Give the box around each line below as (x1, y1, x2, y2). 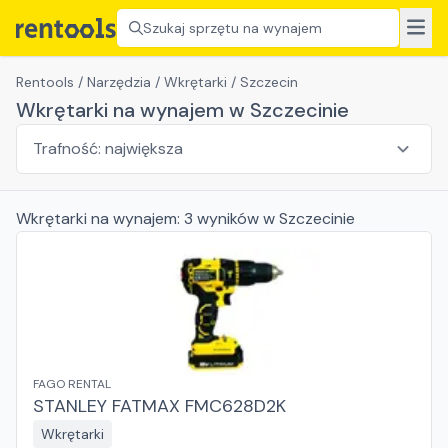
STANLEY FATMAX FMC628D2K (33, 394, 286, 418)
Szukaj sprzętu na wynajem (143, 19, 322, 37)
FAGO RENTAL (33, 376, 111, 392)
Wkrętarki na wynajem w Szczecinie (16, 97, 349, 123)
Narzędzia (87, 73, 151, 91)
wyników (193, 208, 263, 229)
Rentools (16, 73, 74, 91)
